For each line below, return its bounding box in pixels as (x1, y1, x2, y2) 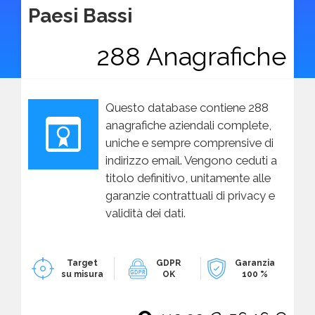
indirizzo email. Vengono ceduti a (105, 153, 277, 167)
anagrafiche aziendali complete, (105, 117, 271, 132)
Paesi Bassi (28, 4, 132, 27)
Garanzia (235, 257, 276, 268)
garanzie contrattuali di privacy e (105, 188, 275, 202)
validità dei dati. (105, 205, 186, 220)
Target (66, 257, 98, 268)
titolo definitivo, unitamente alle (105, 170, 271, 185)
